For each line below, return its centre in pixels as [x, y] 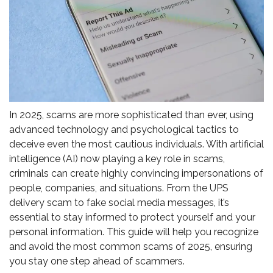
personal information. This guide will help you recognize [134, 232]
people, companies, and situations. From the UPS [119, 188]
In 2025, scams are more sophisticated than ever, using [131, 115]
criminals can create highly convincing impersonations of [136, 174]
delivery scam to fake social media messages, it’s [119, 203]
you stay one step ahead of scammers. [97, 261]
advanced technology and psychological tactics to [124, 130]
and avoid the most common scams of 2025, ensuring [131, 247]
